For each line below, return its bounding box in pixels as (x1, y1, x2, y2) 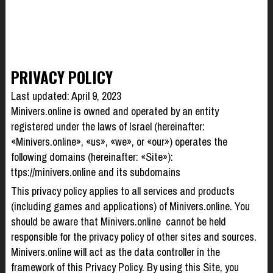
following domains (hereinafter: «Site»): (10, 149, 173, 165)
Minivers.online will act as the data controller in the (10, 244, 220, 260)
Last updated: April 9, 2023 (10, 88, 121, 104)
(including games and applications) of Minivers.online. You (10, 198, 250, 214)
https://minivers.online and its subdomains (5, 165, 180, 180)
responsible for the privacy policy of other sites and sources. (10, 229, 257, 244)
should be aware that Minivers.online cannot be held (10, 213, 226, 229)
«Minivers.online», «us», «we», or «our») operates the (10, 134, 227, 150)
